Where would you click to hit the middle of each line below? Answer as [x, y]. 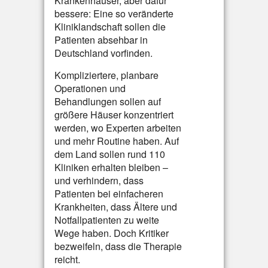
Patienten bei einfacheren [109, 194]
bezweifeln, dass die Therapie [118, 246]
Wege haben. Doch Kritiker [112, 233]
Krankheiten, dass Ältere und [116, 207]
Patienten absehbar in [101, 40]
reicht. [67, 259]
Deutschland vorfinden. [103, 53]
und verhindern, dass [99, 180]
